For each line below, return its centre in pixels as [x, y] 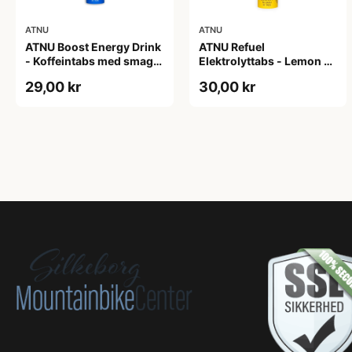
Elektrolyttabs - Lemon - [264, 60]
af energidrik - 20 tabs [85, 75]
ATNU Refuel [231, 46]
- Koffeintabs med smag [89, 60]
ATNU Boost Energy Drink [93, 46]
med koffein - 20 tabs [256, 75]
